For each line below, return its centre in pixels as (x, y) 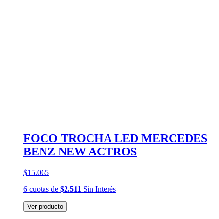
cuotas (39, 189)
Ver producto (45, 206)
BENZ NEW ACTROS (80, 151)
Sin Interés (99, 189)
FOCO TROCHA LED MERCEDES (115, 138)
